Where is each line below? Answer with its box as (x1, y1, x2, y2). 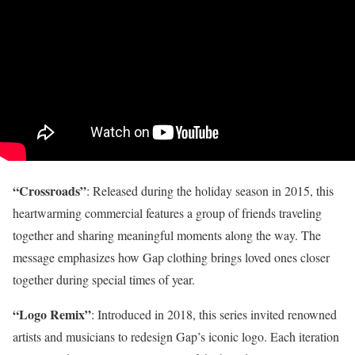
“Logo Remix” (13, 305, 91, 324)
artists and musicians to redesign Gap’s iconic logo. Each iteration (13, 328, 339, 345)
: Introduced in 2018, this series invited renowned (91, 306, 337, 323)
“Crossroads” (13, 181, 86, 200)
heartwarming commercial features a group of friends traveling (13, 204, 322, 222)
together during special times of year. (13, 271, 195, 288)
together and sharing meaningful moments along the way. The (13, 227, 321, 244)
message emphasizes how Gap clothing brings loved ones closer (13, 249, 330, 266)
